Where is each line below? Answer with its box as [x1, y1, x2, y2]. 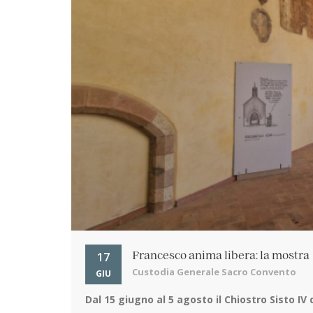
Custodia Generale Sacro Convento [132, 265, 296, 278]
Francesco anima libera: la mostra [132, 249, 310, 261]
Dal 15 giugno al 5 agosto [85, 292, 213, 306]
